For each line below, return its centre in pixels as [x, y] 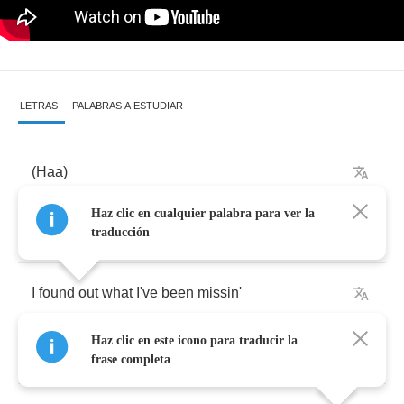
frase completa [131, 359]
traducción [120, 232]
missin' [220, 293]
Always [55, 353]
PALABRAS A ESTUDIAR [128, 106]
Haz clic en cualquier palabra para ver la [203, 213]
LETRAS [39, 106]
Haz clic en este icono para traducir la [194, 340]
